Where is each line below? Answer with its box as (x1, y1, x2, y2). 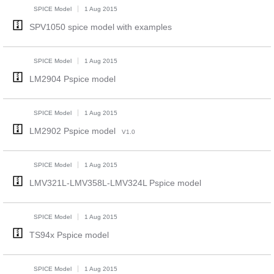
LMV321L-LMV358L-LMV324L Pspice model (29, 178, 201, 188)
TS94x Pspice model (29, 230, 109, 240)
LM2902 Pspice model (29, 126, 116, 136)
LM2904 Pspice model (29, 74, 116, 84)
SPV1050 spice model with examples (29, 22, 172, 32)
